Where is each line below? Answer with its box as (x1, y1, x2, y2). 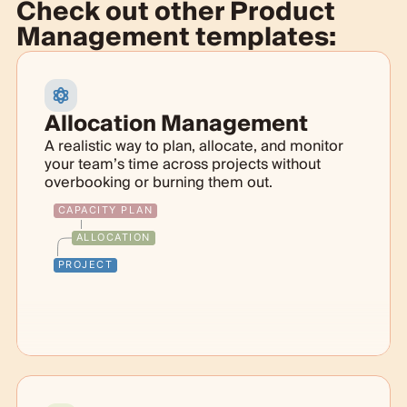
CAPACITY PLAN (57, 203, 154, 216)
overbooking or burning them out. (44, 169, 273, 195)
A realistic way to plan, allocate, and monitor (44, 133, 343, 159)
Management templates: (15, 15, 336, 60)
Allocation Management (44, 104, 308, 143)
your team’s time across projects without (44, 151, 321, 177)
